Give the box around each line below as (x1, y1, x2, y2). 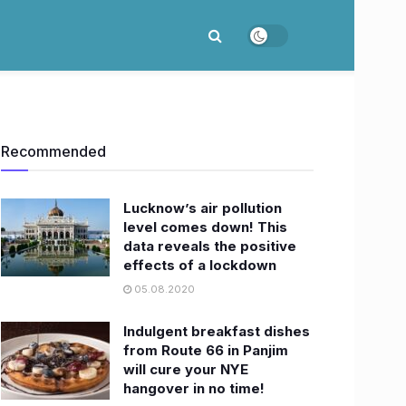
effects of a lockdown (123, 256, 276, 274)
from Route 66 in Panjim (123, 342, 288, 359)
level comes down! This (123, 218, 287, 236)
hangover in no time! (123, 380, 265, 397)
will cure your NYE (123, 361, 248, 378)
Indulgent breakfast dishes (123, 323, 310, 340)
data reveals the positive (123, 237, 296, 255)
